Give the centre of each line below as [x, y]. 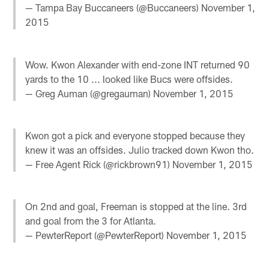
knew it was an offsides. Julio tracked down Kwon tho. [140, 150]
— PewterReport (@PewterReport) [96, 235]
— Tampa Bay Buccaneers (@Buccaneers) [113, 8]
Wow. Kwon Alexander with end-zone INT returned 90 [138, 64]
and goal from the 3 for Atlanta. [91, 221]
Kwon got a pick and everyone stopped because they [135, 135]
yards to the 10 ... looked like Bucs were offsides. [129, 79]
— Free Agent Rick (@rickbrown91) [99, 164]
